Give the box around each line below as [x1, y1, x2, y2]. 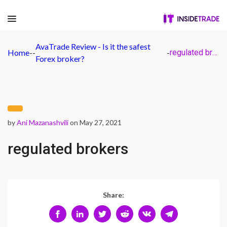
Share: [103, 191, 124, 199]
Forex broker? [35, 54, 85, 63]
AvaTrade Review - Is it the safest [35, 42, 150, 51]
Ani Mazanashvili [17, 118, 68, 127]
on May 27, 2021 [68, 118, 122, 127]
